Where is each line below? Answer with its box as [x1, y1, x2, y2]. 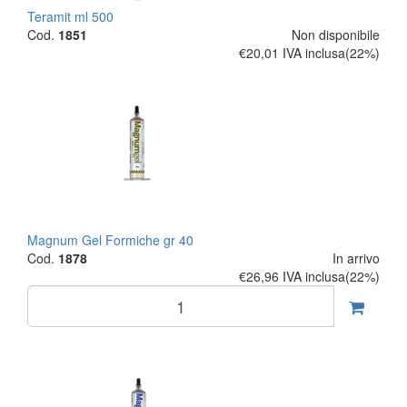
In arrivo [333, 249, 380, 267]
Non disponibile [292, 25, 380, 44]
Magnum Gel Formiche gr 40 [27, 231, 194, 249]
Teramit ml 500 [27, 7, 114, 25]
